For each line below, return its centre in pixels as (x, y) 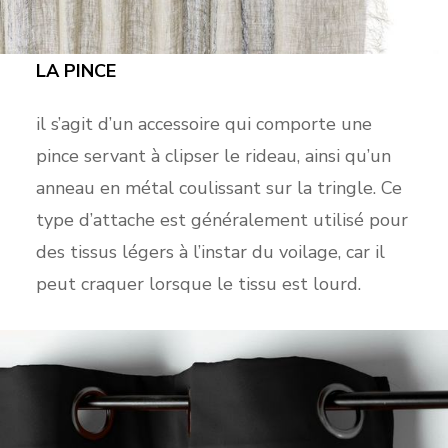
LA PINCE (78, 71)
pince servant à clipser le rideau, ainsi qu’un (213, 156)
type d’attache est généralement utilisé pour (221, 220)
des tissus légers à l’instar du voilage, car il (210, 252)
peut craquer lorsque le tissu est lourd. (198, 284)
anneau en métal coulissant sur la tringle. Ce (218, 188)
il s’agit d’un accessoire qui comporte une (203, 124)
